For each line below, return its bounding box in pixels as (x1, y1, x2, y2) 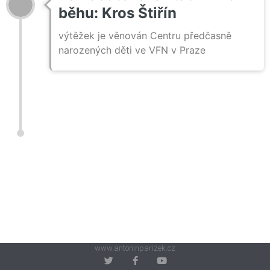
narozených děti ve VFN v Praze (58, 43, 206, 56)
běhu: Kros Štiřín (58, 4, 177, 22)
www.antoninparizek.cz (95, 243, 175, 253)
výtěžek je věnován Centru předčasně (58, 29, 231, 42)
